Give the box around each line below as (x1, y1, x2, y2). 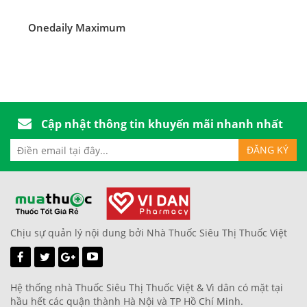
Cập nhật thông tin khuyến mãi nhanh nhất (38, 116, 283, 132)
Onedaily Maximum (28, 21, 125, 34)
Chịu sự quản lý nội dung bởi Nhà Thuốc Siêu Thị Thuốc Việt (10, 226, 287, 239)
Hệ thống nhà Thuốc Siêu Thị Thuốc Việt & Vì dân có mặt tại (10, 281, 283, 294)
